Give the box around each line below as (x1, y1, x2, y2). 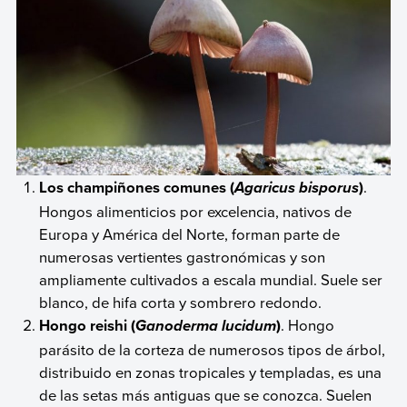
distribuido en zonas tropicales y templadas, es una (39, 361, 382, 382)
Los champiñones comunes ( (39, 175, 235, 198)
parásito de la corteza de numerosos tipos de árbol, (39, 338, 386, 360)
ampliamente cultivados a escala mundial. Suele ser (39, 268, 383, 290)
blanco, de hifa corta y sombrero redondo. (39, 291, 323, 313)
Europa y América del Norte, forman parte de (39, 223, 341, 244)
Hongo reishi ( (39, 313, 136, 336)
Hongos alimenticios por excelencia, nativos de (39, 200, 352, 222)
